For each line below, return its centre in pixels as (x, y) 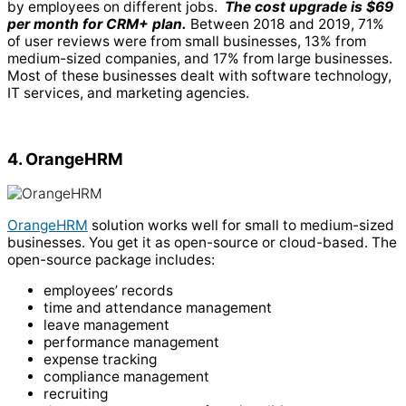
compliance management (126, 377)
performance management (131, 343)
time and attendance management (158, 308)
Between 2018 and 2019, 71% (287, 24)
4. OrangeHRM (65, 159)
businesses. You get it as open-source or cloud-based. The (202, 242)
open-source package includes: (113, 259)
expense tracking (100, 360)
